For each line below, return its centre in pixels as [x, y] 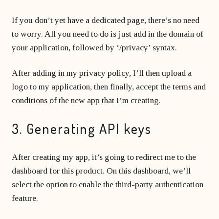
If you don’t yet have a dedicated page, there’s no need [106, 20]
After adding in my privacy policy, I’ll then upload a [102, 73]
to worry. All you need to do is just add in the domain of [108, 34]
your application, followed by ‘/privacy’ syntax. [94, 47]
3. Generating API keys [82, 129]
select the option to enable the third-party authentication [108, 184]
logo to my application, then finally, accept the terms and [109, 87]
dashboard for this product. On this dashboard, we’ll [101, 171]
